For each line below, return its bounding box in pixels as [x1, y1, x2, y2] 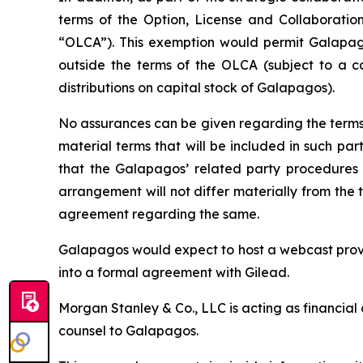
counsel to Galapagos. [58, 322, 199, 339]
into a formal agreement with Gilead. [58, 264, 289, 280]
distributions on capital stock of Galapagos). [58, 79, 335, 96]
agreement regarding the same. [58, 206, 259, 222]
